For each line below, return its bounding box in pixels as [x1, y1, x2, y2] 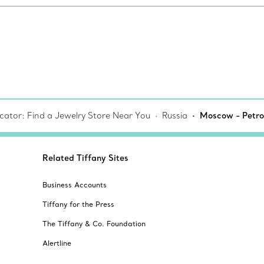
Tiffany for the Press [42, 200, 114, 209]
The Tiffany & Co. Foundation [42, 219, 146, 229]
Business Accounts [42, 180, 107, 190]
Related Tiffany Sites [42, 153, 128, 164]
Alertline [42, 239, 71, 248]
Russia [161, 110, 187, 121]
